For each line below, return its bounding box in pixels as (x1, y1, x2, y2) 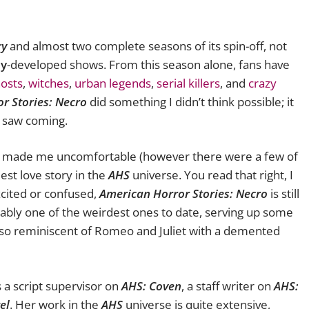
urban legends (74, 74, 151, 91)
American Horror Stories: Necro (99, 186, 268, 202)
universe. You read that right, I (130, 167, 293, 183)
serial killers (157, 74, 220, 91)
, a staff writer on (181, 277, 274, 294)
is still (268, 186, 299, 202)
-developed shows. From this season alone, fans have (7, 56, 290, 72)
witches (28, 74, 69, 91)
